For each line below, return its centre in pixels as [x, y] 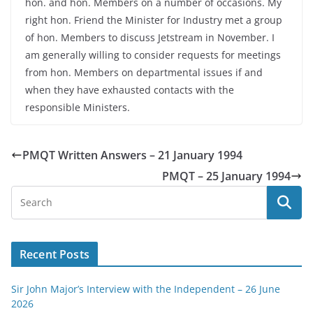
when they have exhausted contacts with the [130, 90]
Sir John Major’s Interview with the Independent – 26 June [146, 289]
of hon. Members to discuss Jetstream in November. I [150, 37]
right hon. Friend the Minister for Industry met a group [154, 20]
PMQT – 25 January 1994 [226, 176]
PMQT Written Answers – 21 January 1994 [132, 155]
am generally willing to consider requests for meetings [153, 55]
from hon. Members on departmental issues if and [144, 72]
